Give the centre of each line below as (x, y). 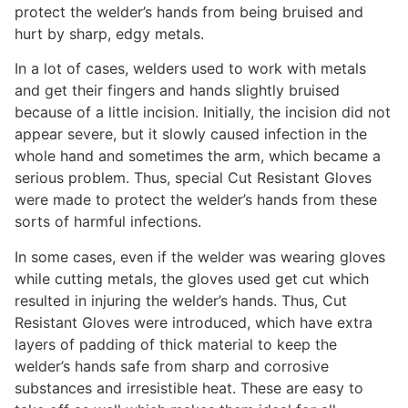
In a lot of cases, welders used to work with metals (190, 69)
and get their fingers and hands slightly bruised (177, 91)
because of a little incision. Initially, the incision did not (203, 112)
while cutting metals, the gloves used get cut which (192, 278)
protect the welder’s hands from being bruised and (189, 11)
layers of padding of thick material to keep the (176, 344)
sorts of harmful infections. (110, 222)
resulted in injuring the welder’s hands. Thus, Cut (181, 300)
